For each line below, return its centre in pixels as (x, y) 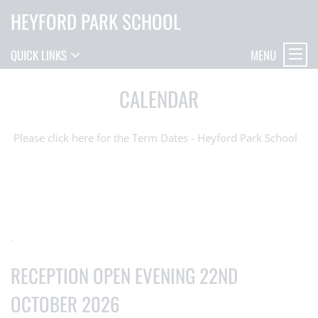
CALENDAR (159, 98)
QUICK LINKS (39, 55)
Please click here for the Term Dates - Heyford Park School (155, 138)
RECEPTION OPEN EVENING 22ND (124, 275)
